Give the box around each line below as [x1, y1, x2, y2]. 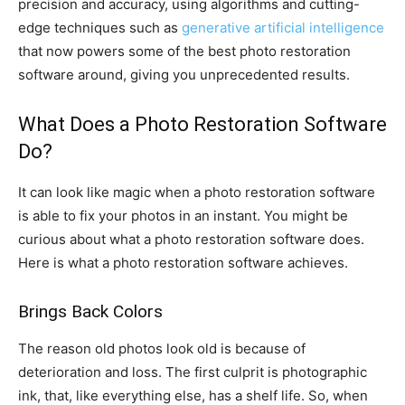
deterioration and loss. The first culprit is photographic [18, 363, 367, 381]
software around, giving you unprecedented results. [18, 65, 350, 83]
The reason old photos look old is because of [18, 339, 306, 357]
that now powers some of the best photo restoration [18, 42, 351, 60]
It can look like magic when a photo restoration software [18, 183, 375, 201]
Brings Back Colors [18, 300, 163, 322]
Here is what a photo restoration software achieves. [18, 253, 348, 271]
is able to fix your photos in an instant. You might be [18, 206, 348, 224]
